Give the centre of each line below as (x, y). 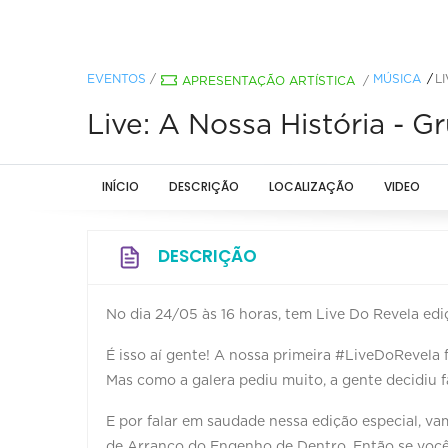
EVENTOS (116, 78)
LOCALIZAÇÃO (311, 186)
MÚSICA (397, 78)
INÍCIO (120, 186)
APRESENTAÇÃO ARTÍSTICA (268, 80)
